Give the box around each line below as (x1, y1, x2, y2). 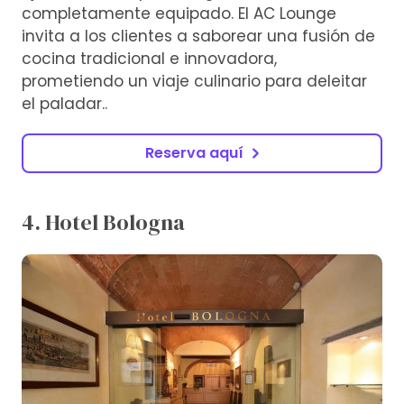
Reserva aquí (144, 142, 243, 164)
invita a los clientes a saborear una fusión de (22, 25, 375, 48)
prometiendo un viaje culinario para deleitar (22, 70, 367, 93)
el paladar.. (22, 93, 107, 115)
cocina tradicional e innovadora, (22, 48, 277, 70)
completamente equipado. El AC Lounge (22, 3, 336, 25)
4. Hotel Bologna (22, 207, 185, 238)
